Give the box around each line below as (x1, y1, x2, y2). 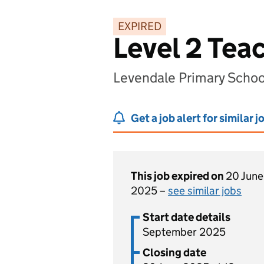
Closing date (143, 246, 206, 259)
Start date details (143, 210, 230, 224)
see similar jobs (168, 184, 242, 197)
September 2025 (143, 225, 226, 239)
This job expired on (131, 169, 226, 183)
